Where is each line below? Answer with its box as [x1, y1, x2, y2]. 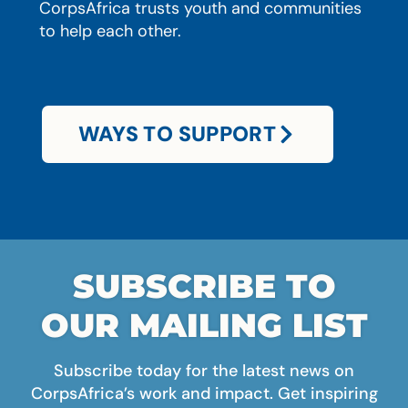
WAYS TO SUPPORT [77, 120, 277, 148]
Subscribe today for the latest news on [54, 360, 354, 382]
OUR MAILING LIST [40, 305, 368, 346]
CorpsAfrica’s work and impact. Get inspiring [30, 382, 378, 405]
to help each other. [38, 19, 186, 42]
